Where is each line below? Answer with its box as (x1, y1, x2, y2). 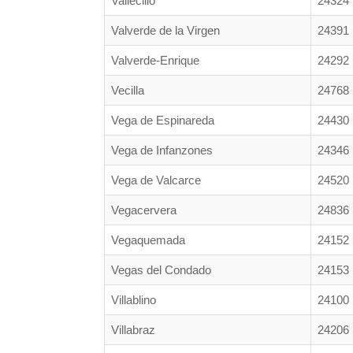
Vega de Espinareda (111, 113, 214, 127)
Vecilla (111, 83, 144, 97)
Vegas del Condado (111, 262, 211, 277)
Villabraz (111, 322, 155, 336)
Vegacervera (111, 203, 176, 217)
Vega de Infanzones (111, 143, 213, 157)
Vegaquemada (111, 232, 185, 247)
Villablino (111, 292, 156, 307)
